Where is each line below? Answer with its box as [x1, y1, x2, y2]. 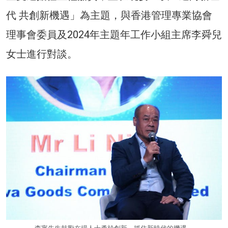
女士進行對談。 [6, 47, 77, 60]
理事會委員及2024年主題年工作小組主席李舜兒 [6, 28, 222, 41]
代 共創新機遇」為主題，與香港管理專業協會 [6, 9, 212, 21]
